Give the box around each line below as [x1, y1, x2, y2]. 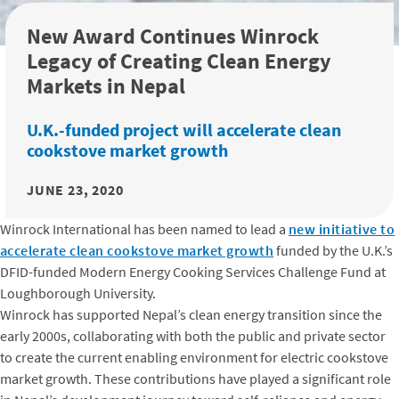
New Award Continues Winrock [27, 22, 319, 51]
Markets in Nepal [27, 72, 185, 101]
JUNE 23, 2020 [27, 181, 124, 199]
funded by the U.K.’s [273, 241, 394, 260]
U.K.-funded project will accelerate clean [27, 119, 341, 142]
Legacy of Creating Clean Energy [27, 47, 331, 76]
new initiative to [289, 220, 395, 239]
